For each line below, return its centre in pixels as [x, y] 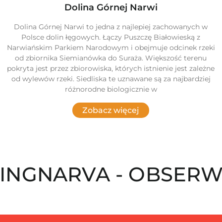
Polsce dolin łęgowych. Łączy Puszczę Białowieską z [111, 37]
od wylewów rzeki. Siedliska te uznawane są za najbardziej [111, 79]
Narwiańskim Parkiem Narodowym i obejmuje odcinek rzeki [111, 48]
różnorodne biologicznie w [111, 89]
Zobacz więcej [111, 111]
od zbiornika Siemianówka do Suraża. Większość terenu [111, 58]
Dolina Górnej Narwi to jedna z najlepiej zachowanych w [111, 27]
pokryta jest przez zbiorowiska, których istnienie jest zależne [111, 69]
